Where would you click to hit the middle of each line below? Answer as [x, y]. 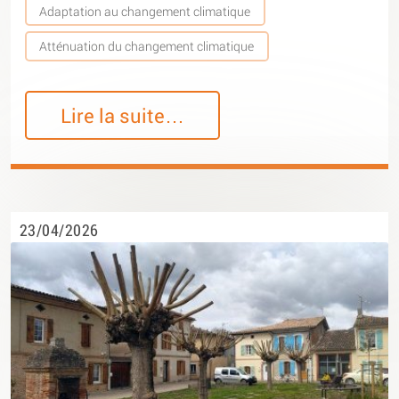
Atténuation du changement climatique [147, 46]
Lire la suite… [123, 116]
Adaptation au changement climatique [145, 11]
